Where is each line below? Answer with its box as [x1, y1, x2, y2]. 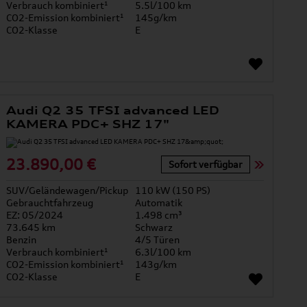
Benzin [6, 234, 37, 246]
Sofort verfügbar [169, 158, 243, 170]
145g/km [135, 12, 177, 24]
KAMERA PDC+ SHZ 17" [6, 117, 169, 132]
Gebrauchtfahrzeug [6, 197, 94, 209]
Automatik [135, 197, 183, 209]
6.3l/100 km [135, 246, 192, 258]
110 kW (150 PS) [135, 184, 211, 197]
